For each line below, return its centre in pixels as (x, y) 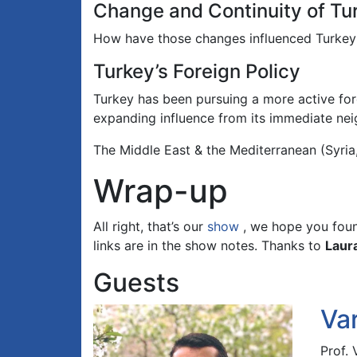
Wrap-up (161, 191)
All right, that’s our (150, 227)
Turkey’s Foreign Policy (197, 72)
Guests (136, 283)
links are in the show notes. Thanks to (209, 246)
